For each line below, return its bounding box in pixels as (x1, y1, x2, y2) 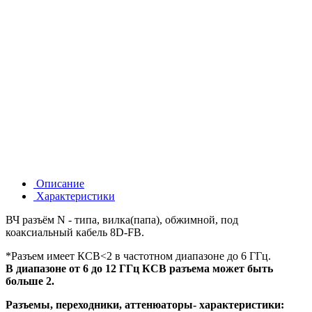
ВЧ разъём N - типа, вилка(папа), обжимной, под (6, 213, 238, 226)
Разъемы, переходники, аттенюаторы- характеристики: (6, 298, 284, 311)
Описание (33, 177, 84, 189)
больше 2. (6, 274, 54, 287)
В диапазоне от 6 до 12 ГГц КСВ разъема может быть (6, 262, 273, 274)
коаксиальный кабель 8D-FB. (6, 226, 144, 238)
